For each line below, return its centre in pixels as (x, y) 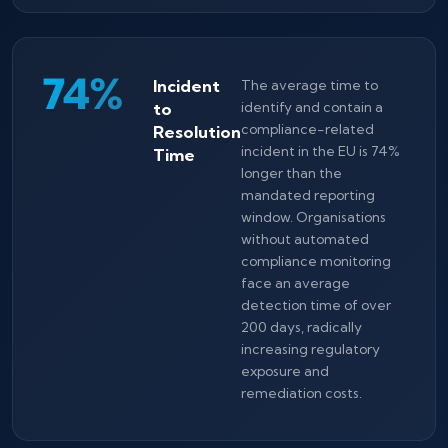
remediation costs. (301, 393)
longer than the (291, 173)
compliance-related (307, 129)
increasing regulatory (310, 349)
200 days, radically (301, 327)
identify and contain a (312, 107)
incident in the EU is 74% (320, 151)
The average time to (309, 85)
